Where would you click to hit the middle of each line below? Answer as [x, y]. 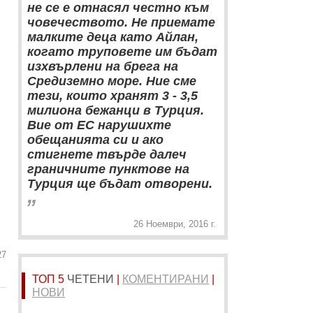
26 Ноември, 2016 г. [175, 224]
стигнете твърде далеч [107, 154]
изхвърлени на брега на [103, 66]
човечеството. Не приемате [121, 22]
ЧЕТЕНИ [90, 279]
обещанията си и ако [95, 140]
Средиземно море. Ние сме [112, 81]
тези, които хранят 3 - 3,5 [112, 96]
